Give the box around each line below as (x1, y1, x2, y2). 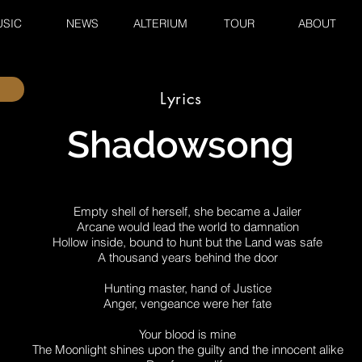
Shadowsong (67, 123, 294, 166)
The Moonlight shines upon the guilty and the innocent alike (32, 342, 343, 357)
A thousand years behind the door (97, 250, 278, 265)
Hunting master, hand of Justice (103, 280, 271, 296)
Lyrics (160, 88, 202, 109)
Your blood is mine (139, 326, 236, 342)
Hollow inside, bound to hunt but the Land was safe (53, 234, 322, 250)
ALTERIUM (133, 16, 187, 31)
